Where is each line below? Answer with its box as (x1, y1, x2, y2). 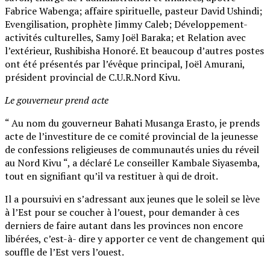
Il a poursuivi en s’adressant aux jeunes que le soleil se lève (5, 192, 260, 206)
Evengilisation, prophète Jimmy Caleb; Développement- (5, 17, 248, 31)
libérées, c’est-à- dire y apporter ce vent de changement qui (5, 232, 265, 246)
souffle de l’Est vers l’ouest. (5, 245, 124, 259)
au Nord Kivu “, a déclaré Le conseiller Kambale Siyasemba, (5, 156, 260, 170)
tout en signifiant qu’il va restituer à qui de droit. (5, 169, 218, 183)
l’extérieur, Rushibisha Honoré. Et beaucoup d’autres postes (5, 44, 264, 58)
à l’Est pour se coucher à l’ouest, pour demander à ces (5, 206, 239, 219)
